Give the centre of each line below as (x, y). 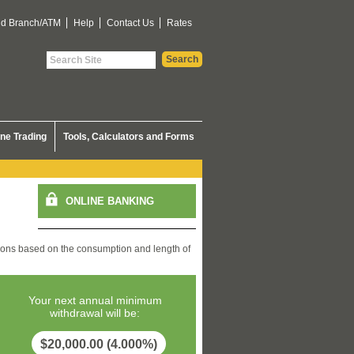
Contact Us (130, 23)
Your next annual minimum (95, 300)
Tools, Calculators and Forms (129, 137)
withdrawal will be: (95, 313)
